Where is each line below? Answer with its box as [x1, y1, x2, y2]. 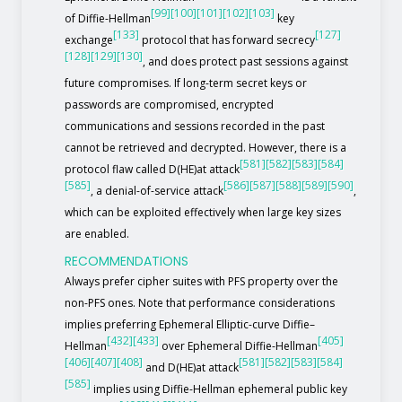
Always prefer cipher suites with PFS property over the [65, 274, 338, 289]
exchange [65, 32, 113, 48]
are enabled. [65, 226, 129, 241]
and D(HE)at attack [143, 360, 239, 375]
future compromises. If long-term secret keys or [65, 75, 307, 91]
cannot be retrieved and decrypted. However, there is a [65, 140, 346, 155]
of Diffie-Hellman [65, 11, 151, 26]
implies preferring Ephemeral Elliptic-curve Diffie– [65, 317, 315, 332]
